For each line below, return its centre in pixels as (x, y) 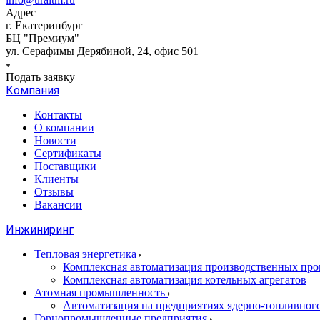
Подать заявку (40, 76)
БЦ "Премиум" (42, 38)
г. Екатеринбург (44, 25)
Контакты (58, 114)
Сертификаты (68, 153)
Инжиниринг (40, 229)
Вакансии (58, 204)
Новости (55, 140)
